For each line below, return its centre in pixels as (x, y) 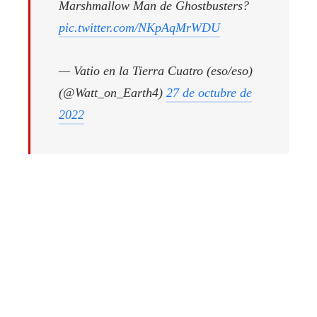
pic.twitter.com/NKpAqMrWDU (139, 27)
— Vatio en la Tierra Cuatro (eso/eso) (156, 70)
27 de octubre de (209, 92)
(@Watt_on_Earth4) (113, 92)
